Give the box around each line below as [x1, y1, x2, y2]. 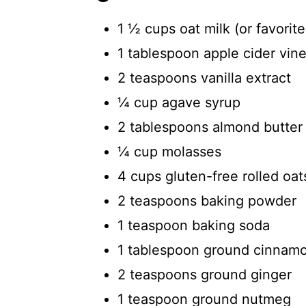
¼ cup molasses [117, 143, 221, 160]
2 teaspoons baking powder [117, 193, 296, 209]
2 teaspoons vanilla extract [117, 70, 291, 86]
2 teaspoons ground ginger [117, 266, 292, 283]
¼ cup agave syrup [117, 94, 240, 111]
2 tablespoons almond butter [117, 119, 303, 135]
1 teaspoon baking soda [117, 217, 270, 234]
